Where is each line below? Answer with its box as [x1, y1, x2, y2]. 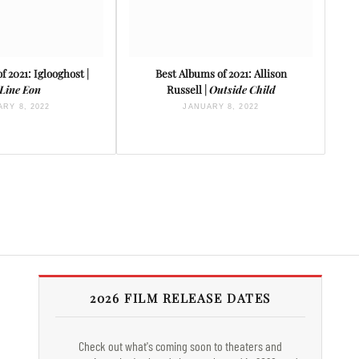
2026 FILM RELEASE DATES [90, 289, 271, 307]
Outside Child [208, 83, 276, 97]
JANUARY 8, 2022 [183, 103, 259, 111]
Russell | [166, 83, 209, 97]
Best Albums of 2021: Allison [155, 67, 287, 81]
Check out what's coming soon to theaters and [78, 338, 282, 354]
